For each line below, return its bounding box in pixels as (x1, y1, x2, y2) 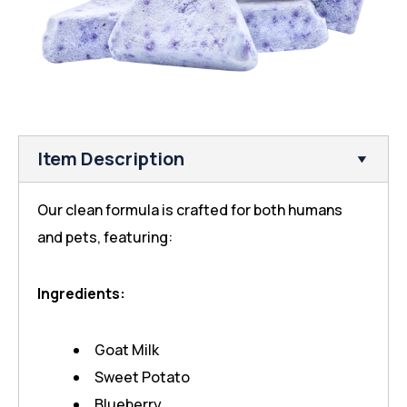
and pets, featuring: (37, 227, 173, 248)
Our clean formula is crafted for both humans (37, 200, 342, 221)
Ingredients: (37, 283, 125, 304)
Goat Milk (94, 340, 159, 361)
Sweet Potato (94, 367, 190, 388)
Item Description (37, 146, 184, 172)
